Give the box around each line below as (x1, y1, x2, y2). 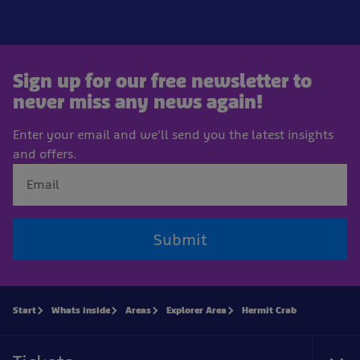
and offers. (13, 145, 77, 162)
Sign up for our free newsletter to (13, 68, 312, 92)
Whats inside (51, 304, 110, 316)
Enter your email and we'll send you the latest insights (13, 126, 333, 142)
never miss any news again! (13, 89, 263, 113)
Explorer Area (166, 304, 227, 316)
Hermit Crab (242, 304, 297, 316)
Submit (153, 229, 207, 249)
